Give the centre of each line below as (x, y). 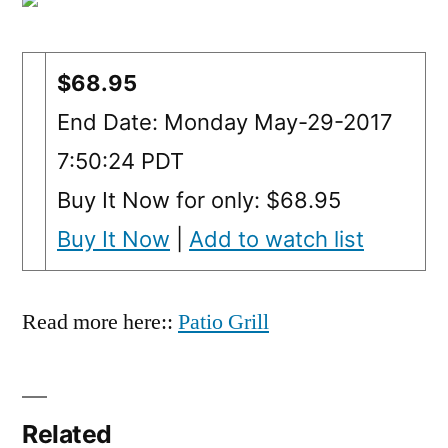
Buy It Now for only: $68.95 (199, 200)
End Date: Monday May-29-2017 (225, 122)
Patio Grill (223, 322)
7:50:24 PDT (120, 161)
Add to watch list (276, 239)
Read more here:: (100, 322)
